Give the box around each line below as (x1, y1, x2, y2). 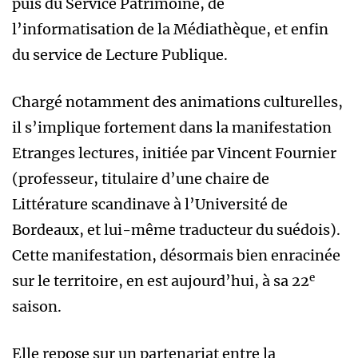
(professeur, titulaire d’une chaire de (12, 169, 269, 189)
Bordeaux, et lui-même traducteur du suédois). (12, 221, 340, 240)
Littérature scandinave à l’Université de (12, 195, 288, 214)
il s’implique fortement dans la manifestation (12, 118, 332, 137)
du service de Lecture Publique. (12, 46, 228, 65)
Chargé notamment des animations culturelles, (12, 93, 343, 112)
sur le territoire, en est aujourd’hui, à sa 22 (12, 272, 309, 291)
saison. (12, 297, 65, 316)
